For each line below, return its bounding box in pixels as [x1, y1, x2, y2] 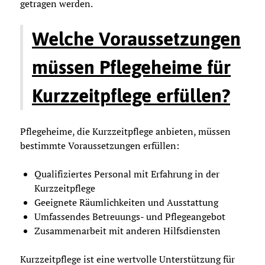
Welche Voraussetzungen [32, 28, 241, 50]
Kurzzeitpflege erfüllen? [32, 85, 230, 107]
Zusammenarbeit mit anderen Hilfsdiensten [34, 224, 221, 238]
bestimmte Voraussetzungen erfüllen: [20, 139, 179, 153]
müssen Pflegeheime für [32, 56, 231, 79]
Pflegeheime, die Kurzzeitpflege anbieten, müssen [20, 125, 231, 138]
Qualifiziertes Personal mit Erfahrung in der [34, 167, 219, 181]
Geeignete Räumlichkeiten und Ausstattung [34, 196, 218, 209]
